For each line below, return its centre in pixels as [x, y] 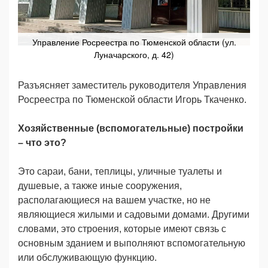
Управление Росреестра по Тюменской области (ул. [134, 42]
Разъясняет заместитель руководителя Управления [132, 85]
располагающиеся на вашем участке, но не [114, 200]
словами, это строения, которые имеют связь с [122, 229]
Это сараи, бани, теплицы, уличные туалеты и [120, 171]
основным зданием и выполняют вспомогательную [132, 243]
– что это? [42, 142]
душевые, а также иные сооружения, [100, 185]
